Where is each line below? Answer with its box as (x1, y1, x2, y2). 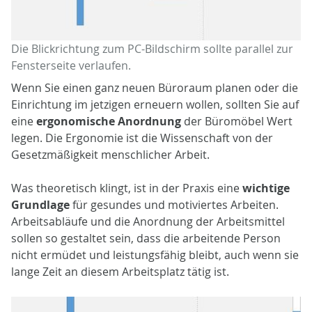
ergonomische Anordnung (36, 113, 184, 129)
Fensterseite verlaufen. (11, 57, 131, 73)
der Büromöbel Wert (184, 113, 292, 129)
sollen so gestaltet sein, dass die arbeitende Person (11, 230, 281, 246)
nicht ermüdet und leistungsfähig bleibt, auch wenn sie (11, 247, 299, 263)
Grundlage (11, 196, 70, 212)
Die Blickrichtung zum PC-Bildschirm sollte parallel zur (11, 40, 293, 56)
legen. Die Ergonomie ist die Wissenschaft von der (11, 130, 273, 146)
